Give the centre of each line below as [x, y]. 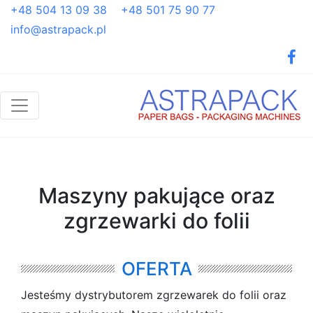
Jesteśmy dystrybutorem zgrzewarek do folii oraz [154, 295]
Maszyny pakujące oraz [156, 196]
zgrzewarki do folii [156, 221]
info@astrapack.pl [58, 29]
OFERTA [156, 269]
